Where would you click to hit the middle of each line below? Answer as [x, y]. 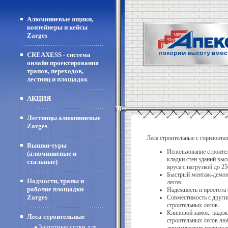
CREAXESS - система [59, 55]
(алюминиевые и [52, 153]
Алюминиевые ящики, [60, 19]
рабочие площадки [55, 189]
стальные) [42, 162]
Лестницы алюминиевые [64, 118]
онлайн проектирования [63, 63]
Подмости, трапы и [55, 181]
